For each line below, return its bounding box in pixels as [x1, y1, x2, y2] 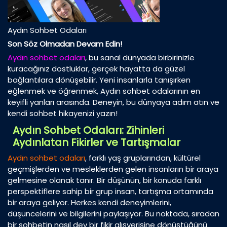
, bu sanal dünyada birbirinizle [85, 52, 195, 63]
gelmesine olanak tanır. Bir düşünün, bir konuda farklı [8, 175, 201, 186]
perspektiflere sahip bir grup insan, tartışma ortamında [8, 186, 213, 197]
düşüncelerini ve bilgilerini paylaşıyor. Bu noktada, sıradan [8, 208, 219, 219]
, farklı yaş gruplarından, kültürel [85, 153, 201, 164]
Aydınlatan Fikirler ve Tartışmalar [13, 135, 180, 150]
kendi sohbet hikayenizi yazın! [8, 108, 118, 119]
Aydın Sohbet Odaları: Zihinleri [13, 123, 164, 138]
